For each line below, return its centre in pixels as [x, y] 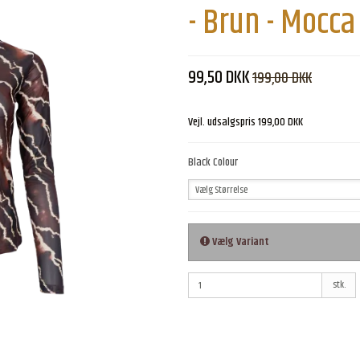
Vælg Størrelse [221, 190]
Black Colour [213, 163]
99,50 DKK [219, 78]
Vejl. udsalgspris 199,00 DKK [245, 123]
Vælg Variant [239, 242]
